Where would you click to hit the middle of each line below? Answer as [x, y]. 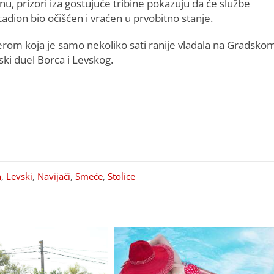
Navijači [54, 176]
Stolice [121, 176]
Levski [19, 176]
